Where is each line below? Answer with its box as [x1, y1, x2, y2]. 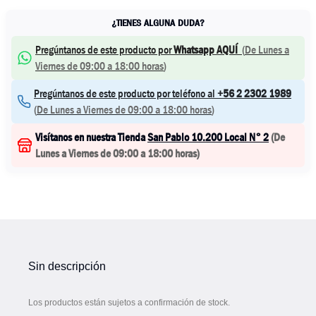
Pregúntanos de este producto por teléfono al [34, 86, 215, 101]
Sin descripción [28, 260, 106, 272]
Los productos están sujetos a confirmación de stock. [28, 298, 230, 308]
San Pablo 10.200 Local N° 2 [147, 130, 269, 145]
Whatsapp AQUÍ [174, 42, 238, 57]
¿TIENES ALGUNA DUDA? [111, 16, 205, 29]
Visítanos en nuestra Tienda [35, 130, 147, 145]
